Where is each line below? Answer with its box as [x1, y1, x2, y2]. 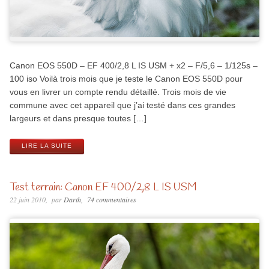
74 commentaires [86, 195, 136, 205]
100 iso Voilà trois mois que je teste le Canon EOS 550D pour [9, 73, 243, 83]
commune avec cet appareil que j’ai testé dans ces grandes [9, 100, 235, 110]
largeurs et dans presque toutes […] [9, 113, 147, 123]
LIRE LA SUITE [21, 142, 72, 150]
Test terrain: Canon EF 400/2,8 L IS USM [9, 180, 197, 195]
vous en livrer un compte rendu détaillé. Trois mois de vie [9, 86, 226, 97]
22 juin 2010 [9, 195, 46, 205]
